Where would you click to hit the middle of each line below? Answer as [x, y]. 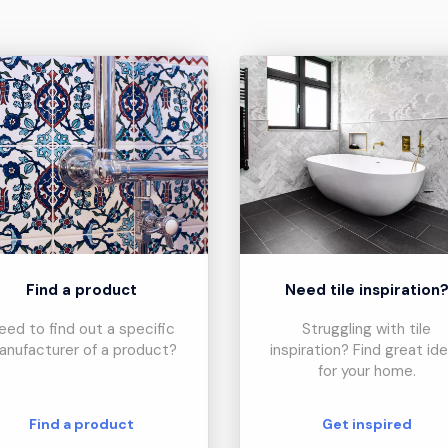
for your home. [366, 371]
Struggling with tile [366, 329]
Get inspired [366, 423]
